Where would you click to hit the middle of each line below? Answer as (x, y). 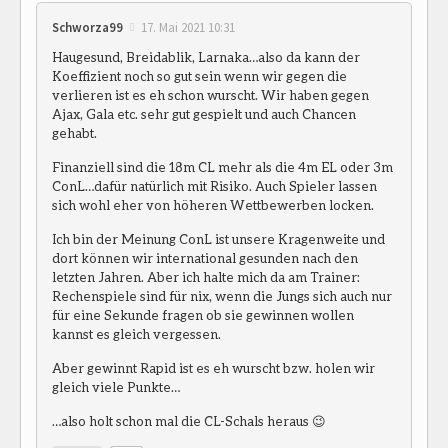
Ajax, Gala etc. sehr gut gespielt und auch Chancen (204, 113)
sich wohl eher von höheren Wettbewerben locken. (213, 204)
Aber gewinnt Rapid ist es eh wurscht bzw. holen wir (213, 367)
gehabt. (74, 132)
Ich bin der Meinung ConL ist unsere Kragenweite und (218, 238)
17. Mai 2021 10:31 (188, 27)
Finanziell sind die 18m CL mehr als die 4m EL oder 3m (222, 166)
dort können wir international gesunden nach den (205, 257)
